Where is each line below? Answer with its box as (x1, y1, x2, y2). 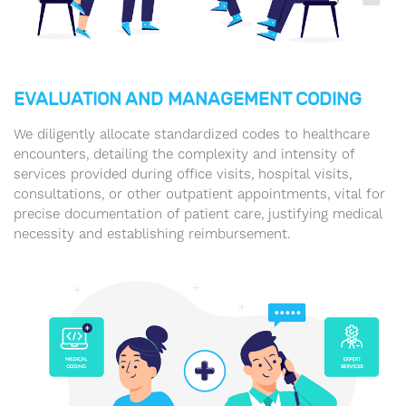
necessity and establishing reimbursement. (14, 225, 290, 242)
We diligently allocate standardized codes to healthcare (14, 125, 370, 142)
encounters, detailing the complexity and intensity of (14, 145, 354, 162)
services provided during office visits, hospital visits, (14, 165, 352, 182)
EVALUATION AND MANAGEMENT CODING (14, 87, 362, 110)
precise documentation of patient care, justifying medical (14, 205, 382, 222)
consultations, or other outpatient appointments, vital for (14, 185, 385, 202)
